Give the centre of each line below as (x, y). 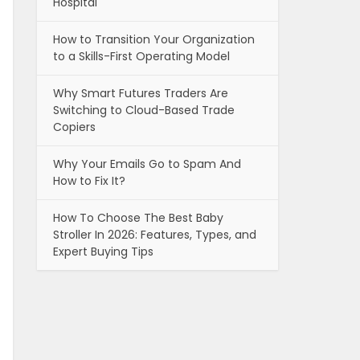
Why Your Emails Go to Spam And (147, 164)
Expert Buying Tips (103, 252)
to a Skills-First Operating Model (141, 57)
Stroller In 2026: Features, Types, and (155, 235)
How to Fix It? (89, 181)
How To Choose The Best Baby (138, 218)
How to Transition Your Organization (154, 40)
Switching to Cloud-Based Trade (144, 110)
